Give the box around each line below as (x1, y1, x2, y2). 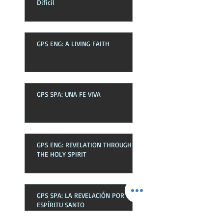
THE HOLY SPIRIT (37, 150, 86, 158)
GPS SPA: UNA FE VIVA (37, 90, 101, 98)
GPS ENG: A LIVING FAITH (37, 39, 110, 48)
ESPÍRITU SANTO (37, 200, 84, 209)
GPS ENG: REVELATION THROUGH (37, 140, 132, 149)
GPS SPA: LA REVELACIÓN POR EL (37, 191, 133, 199)
